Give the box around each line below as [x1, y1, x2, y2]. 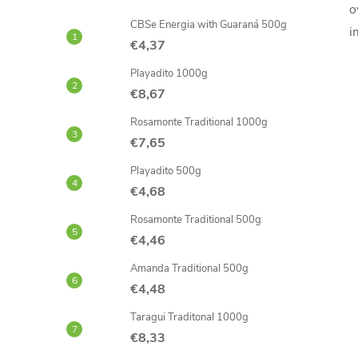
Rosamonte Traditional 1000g [130, 115, 268, 129]
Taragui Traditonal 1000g [130, 310, 249, 324]
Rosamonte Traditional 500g [130, 213, 261, 227]
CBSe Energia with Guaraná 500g [130, 18, 287, 32]
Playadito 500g [130, 164, 201, 178]
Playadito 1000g [130, 66, 208, 81]
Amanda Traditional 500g [130, 261, 249, 276]
